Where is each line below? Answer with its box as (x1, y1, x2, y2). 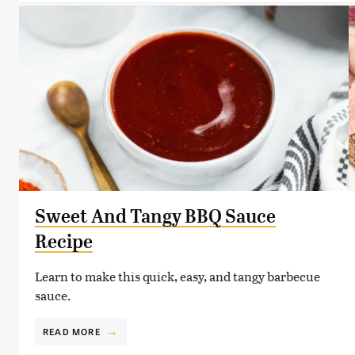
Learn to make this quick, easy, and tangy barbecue (35, 266, 320, 285)
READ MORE (43, 324, 101, 338)
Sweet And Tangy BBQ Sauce (35, 204, 276, 227)
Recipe (35, 230, 93, 253)
